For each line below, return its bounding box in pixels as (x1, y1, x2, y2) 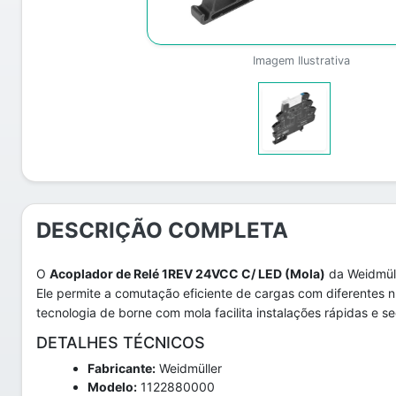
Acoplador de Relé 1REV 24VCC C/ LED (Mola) (49, 266, 325, 281)
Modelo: (88, 379, 137, 394)
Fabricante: (88, 361, 156, 376)
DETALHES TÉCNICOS (36, 333, 205, 352)
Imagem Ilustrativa (252, 54, 350, 67)
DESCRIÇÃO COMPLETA (36, 217, 288, 243)
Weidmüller (156, 361, 222, 376)
